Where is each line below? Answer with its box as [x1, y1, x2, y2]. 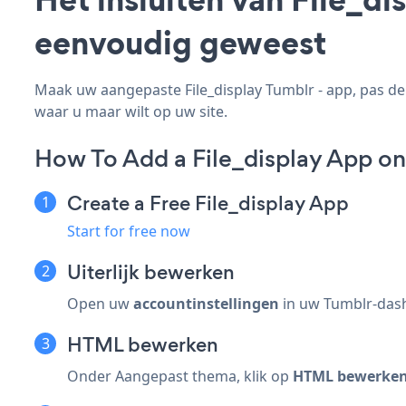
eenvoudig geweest [34, 19, 326, 65]
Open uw [67, 293, 133, 314]
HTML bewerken [67, 330, 218, 359]
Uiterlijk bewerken [67, 257, 235, 286]
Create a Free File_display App [67, 188, 349, 217]
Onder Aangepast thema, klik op [67, 365, 293, 386]
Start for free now [67, 220, 190, 241]
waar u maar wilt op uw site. [34, 101, 227, 121]
